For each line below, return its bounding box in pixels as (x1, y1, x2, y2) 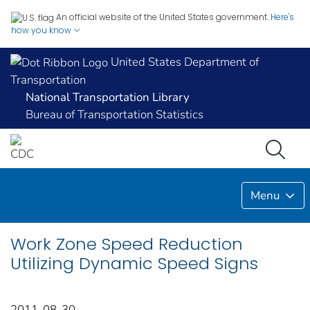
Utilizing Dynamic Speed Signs (10, 251, 258, 275)
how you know (11, 24, 73, 36)
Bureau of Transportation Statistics (26, 107, 203, 123)
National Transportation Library (26, 89, 190, 106)
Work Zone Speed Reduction (10, 232, 243, 255)
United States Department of (108, 53, 259, 70)
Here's (271, 11, 294, 23)
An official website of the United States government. (56, 11, 268, 23)
